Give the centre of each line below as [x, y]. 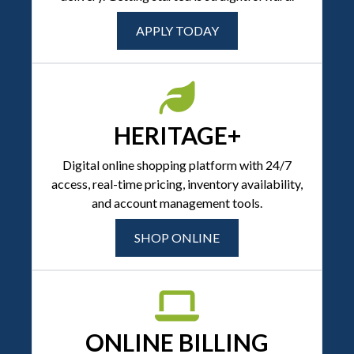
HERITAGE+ [177, 136]
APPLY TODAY [177, 31]
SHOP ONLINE [177, 238]
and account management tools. [177, 203]
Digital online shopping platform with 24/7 [177, 165]
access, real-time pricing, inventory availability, [177, 184]
